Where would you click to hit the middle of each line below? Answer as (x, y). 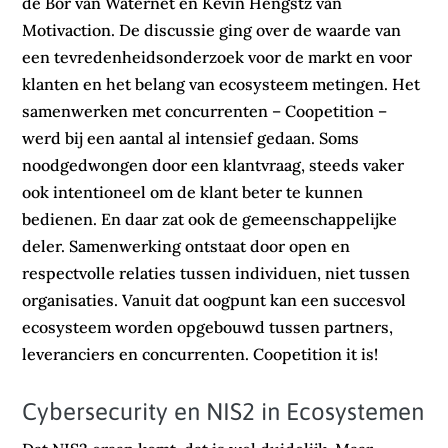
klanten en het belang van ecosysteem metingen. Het (221, 83)
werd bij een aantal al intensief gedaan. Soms (191, 137)
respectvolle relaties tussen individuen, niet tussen (216, 272)
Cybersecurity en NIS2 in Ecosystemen (223, 411)
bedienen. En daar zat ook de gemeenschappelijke (210, 218)
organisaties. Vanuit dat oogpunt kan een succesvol (214, 299)
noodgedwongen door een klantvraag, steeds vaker (213, 164)
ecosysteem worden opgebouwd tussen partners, (208, 326)
